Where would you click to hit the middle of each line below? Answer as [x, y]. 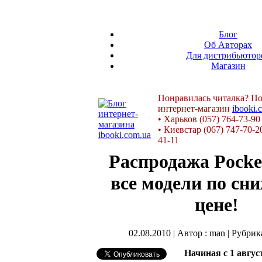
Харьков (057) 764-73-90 [212, 119]
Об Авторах [228, 45]
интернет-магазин [195, 108]
